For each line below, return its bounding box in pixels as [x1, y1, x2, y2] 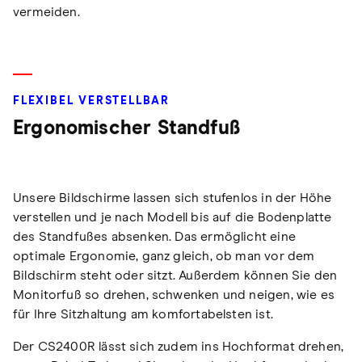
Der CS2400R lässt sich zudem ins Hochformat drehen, [13, 339, 344, 353]
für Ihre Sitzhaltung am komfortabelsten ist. [13, 307, 273, 321]
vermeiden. [13, 5, 80, 19]
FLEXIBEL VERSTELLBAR [13, 95, 170, 107]
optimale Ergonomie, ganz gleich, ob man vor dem [13, 249, 315, 263]
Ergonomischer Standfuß [13, 118, 240, 138]
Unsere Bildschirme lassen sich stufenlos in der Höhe [13, 191, 332, 204]
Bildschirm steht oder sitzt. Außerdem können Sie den [13, 268, 338, 282]
